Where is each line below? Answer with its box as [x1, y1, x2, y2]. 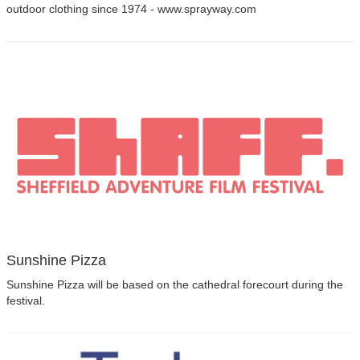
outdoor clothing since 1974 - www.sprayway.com [6, 2, 256, 15]
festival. [6, 294, 45, 307]
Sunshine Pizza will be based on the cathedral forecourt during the [6, 278, 343, 291]
